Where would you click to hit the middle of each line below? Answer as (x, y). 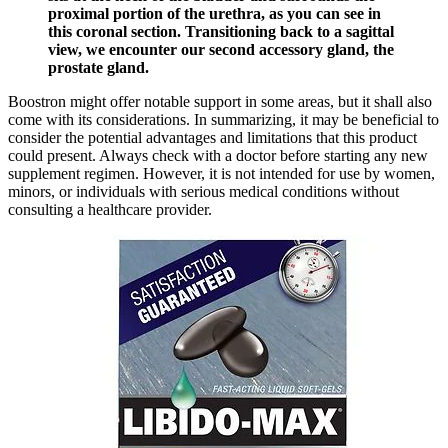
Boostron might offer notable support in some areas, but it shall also (220, 102)
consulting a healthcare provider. (110, 210)
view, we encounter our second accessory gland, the (221, 50)
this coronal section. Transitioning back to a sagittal (221, 32)
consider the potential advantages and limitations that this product (212, 138)
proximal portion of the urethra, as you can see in (214, 14)
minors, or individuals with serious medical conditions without (203, 192)
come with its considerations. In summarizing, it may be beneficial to (223, 120)
